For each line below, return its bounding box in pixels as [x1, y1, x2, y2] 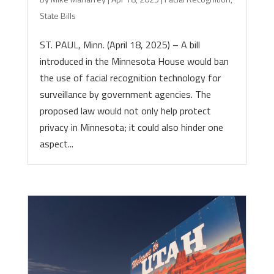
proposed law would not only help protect [39, 103, 211, 118]
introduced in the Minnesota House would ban [39, 54, 229, 68]
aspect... [39, 136, 73, 151]
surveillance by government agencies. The [39, 87, 211, 102]
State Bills [39, 9, 76, 22]
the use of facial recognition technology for [39, 70, 221, 85]
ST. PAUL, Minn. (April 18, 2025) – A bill [39, 37, 200, 52]
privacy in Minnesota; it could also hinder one [39, 120, 223, 135]
